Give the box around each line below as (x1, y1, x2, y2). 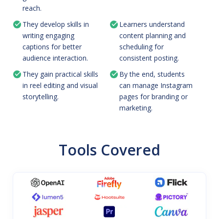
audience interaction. (22, 53, 88, 63)
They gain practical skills (22, 69, 99, 79)
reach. (22, 3, 42, 13)
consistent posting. (119, 53, 179, 63)
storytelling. (22, 91, 59, 101)
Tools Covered (59, 139, 160, 160)
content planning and (119, 30, 186, 40)
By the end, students (119, 69, 185, 79)
